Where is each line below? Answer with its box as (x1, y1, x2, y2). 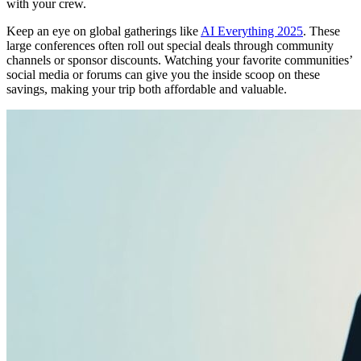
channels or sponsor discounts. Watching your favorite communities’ (6, 52, 352, 67)
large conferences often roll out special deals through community (6, 38, 334, 52)
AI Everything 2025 (201, 23, 303, 38)
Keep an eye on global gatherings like (6, 23, 201, 38)
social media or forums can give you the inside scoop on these (6, 67, 320, 81)
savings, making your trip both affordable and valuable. (6, 81, 287, 96)
